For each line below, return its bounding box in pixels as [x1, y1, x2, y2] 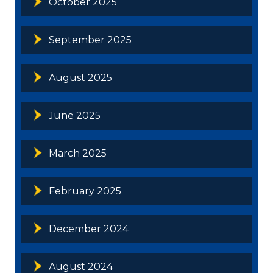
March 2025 [49, 147, 107, 159]
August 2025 [49, 71, 112, 83]
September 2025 [49, 34, 132, 46]
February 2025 [49, 185, 121, 197]
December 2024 [49, 222, 129, 235]
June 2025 [49, 109, 101, 121]
